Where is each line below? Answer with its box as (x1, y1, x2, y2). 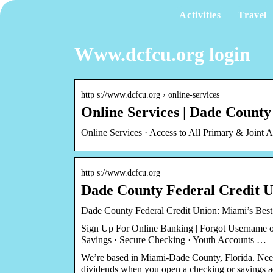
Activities (179, 10, 221, 20)
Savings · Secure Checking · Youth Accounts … (81, 234, 266, 245)
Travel (238, 10, 267, 20)
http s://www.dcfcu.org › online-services (81, 90, 219, 99)
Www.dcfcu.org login (74, 43, 250, 66)
